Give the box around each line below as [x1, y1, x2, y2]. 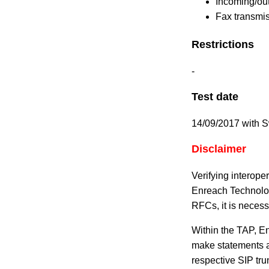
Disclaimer [192, 142, 247, 155]
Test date [192, 90, 239, 103]
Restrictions [192, 38, 255, 50]
